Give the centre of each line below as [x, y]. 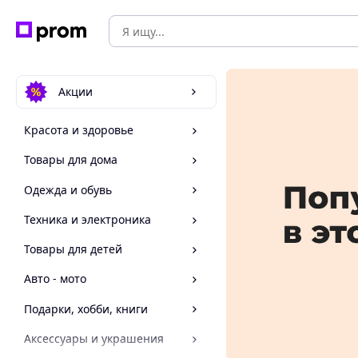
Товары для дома [71, 160]
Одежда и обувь [68, 189]
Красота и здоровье [79, 130]
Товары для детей [73, 249]
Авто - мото [55, 279]
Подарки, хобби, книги [86, 308]
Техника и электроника [88, 219]
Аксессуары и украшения [94, 338]
